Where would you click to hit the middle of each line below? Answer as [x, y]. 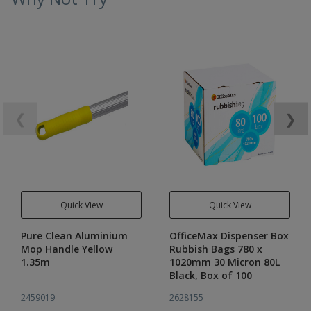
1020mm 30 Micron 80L [225, 262]
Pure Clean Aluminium [74, 236]
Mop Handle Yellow [67, 249]
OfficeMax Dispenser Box [229, 236]
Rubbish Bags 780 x [216, 249]
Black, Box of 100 [211, 275]
